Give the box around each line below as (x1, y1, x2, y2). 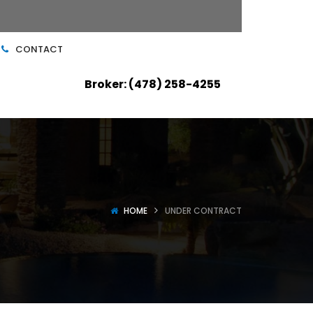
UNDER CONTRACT (165, 205, 242, 217)
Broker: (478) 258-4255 (85, 76, 221, 92)
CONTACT (15, 43, 63, 56)
